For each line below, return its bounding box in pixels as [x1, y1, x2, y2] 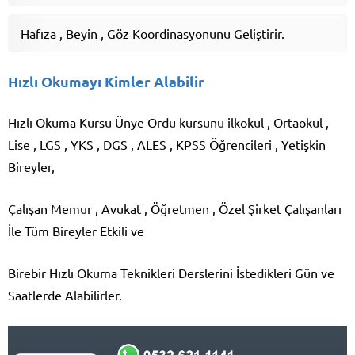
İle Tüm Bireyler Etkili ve [8, 223, 144, 239]
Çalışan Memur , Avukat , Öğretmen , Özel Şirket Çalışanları [8, 200, 342, 217]
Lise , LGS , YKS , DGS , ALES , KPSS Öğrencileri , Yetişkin [8, 136, 326, 153]
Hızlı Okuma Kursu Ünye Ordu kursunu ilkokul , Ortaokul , [8, 114, 329, 131]
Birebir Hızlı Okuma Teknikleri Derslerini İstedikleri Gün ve [8, 265, 334, 281]
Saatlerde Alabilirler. [8, 287, 122, 303]
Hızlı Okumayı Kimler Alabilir [8, 72, 204, 91]
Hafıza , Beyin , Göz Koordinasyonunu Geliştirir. [21, 25, 284, 42]
